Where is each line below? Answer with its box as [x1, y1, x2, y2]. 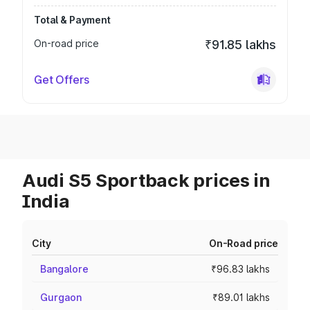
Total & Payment [34, 14, 111, 26]
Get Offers [34, 73, 89, 86]
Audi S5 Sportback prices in [22, 170, 271, 191]
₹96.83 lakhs [211, 263, 270, 275]
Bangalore [40, 263, 89, 275]
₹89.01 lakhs [212, 291, 270, 303]
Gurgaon [40, 291, 82, 303]
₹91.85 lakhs [205, 37, 276, 52]
